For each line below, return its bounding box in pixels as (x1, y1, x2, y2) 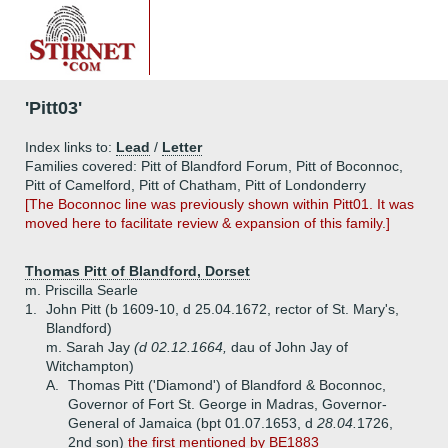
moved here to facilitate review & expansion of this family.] (25, 215, 390, 231)
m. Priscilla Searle (25, 282, 138, 298)
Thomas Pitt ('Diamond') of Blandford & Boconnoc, (68, 377, 386, 393)
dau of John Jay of (231, 339, 348, 355)
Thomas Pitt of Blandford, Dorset (25, 263, 250, 279)
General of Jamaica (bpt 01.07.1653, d (68, 415, 317, 431)
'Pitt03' (25, 98, 82, 118)
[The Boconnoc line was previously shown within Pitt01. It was (25, 196, 414, 212)
